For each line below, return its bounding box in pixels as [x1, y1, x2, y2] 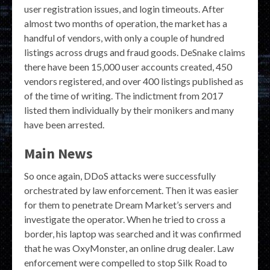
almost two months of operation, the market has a [24, 17, 227, 29]
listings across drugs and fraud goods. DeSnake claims [24, 46, 245, 58]
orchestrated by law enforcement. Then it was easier [24, 184, 239, 196]
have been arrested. [24, 118, 104, 130]
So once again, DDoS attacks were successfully [24, 169, 216, 181]
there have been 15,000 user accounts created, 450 [24, 60, 232, 72]
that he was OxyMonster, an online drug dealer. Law [24, 242, 234, 254]
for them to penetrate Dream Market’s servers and [24, 198, 231, 210]
